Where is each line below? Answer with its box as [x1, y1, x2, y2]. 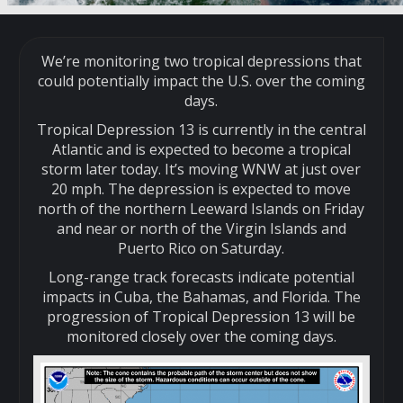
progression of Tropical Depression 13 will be [47, 306, 356, 327]
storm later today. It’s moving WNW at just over [41, 158, 362, 179]
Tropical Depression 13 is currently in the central [36, 119, 366, 139]
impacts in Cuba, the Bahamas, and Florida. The [41, 286, 361, 307]
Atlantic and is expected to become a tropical [51, 139, 351, 159]
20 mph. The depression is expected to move [51, 178, 352, 199]
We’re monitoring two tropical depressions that [40, 50, 362, 71]
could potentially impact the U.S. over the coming [37, 70, 365, 91]
